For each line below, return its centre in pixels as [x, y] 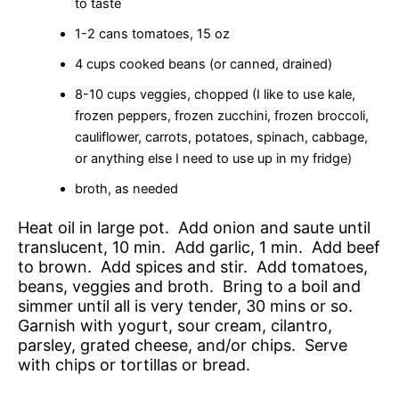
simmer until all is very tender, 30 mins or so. [187, 306]
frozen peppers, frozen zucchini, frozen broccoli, [221, 115]
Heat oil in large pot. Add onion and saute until [194, 228]
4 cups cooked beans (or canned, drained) [203, 64]
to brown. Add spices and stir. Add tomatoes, [193, 267]
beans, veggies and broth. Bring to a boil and [189, 287]
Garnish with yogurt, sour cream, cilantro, [175, 326]
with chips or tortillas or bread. [134, 365]
